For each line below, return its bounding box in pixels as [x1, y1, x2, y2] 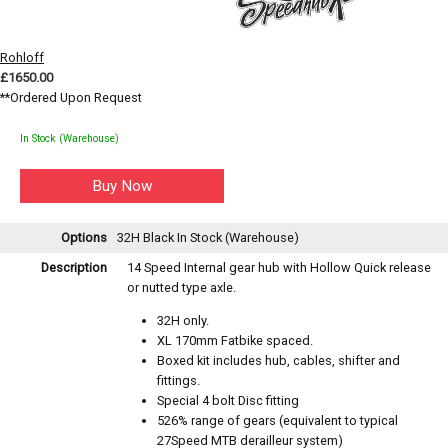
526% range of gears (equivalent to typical [157, 413, 398, 429]
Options [61, 230, 107, 246]
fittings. [157, 373, 200, 389]
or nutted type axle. [127, 280, 236, 296]
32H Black [117, 230, 177, 246]
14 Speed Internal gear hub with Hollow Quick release [127, 260, 431, 276]
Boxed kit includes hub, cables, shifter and [157, 353, 400, 369]
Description [41, 260, 107, 276]
